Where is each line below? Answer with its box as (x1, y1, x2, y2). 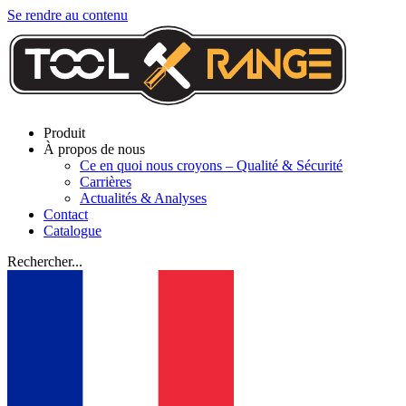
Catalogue (43, 223, 101, 238)
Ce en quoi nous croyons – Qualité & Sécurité (80, 158, 343, 173)
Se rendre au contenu (7, 7, 128, 23)
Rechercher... (7, 254, 82, 269)
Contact (43, 207, 88, 222)
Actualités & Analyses (80, 190, 207, 206)
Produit (43, 125, 85, 140)
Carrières (80, 174, 131, 189)
